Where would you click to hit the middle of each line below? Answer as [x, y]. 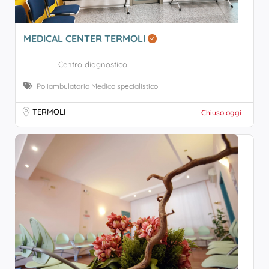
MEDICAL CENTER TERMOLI [86, 38]
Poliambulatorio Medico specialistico [97, 86]
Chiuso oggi [221, 113]
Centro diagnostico [93, 64]
